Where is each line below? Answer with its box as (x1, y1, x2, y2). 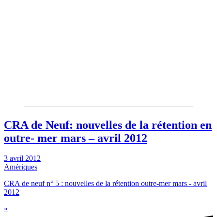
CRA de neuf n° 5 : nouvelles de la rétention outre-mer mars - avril (4, 179, 207, 188)
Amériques (4, 163, 37, 171)
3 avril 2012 (4, 154, 41, 163)
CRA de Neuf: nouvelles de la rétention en (4, 118, 212, 131)
